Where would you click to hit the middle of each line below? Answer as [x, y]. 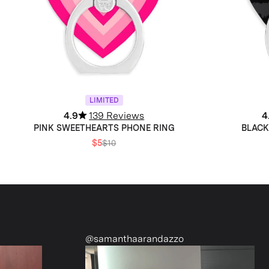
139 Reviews [117, 115]
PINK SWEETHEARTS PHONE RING [104, 128]
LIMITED [104, 100]
